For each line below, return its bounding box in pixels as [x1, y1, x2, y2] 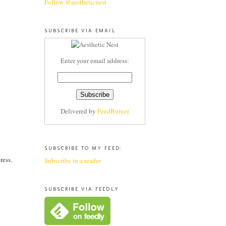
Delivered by [61, 106, 97, 116]
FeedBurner [97, 106, 129, 116]
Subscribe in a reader [44, 155, 101, 165]
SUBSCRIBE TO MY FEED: [44, 145, 122, 152]
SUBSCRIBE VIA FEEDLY [44, 185, 119, 192]
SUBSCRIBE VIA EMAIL [44, 27, 116, 34]
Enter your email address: [61, 56, 129, 66]
